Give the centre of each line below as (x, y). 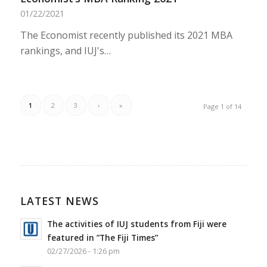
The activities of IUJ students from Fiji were (136, 224)
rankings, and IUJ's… (65, 51)
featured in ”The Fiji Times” (102, 238)
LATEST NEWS (59, 201)
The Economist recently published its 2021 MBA (126, 35)
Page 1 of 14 (223, 107)
